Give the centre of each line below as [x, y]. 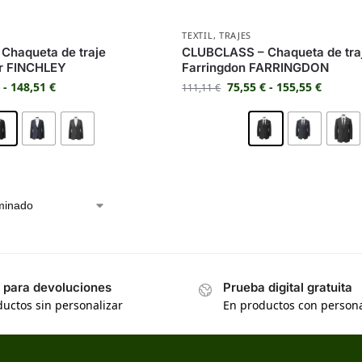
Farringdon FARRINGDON [256, 67]
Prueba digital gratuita [288, 287]
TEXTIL [198, 35]
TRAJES [235, 35]
